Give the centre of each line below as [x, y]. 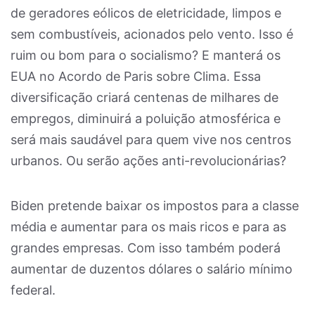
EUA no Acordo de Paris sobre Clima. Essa [136, 76]
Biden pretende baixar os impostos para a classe [155, 206]
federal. [33, 290]
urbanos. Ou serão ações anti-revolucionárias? [148, 161]
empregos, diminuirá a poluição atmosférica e [146, 118]
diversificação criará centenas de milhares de [144, 97]
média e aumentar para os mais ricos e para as [148, 227]
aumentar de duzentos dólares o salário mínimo [152, 269]
